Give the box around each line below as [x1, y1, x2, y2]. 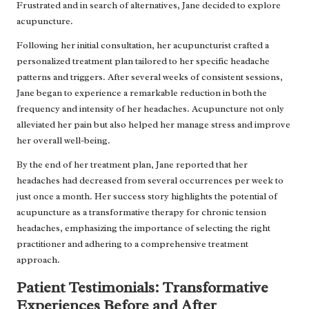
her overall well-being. [17, 134, 110, 146]
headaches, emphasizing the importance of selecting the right [17, 221, 270, 234]
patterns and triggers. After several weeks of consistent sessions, [17, 70, 283, 83]
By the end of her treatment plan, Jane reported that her [17, 158, 248, 170]
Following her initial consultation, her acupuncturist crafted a [17, 39, 269, 51]
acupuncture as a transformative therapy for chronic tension [17, 206, 266, 218]
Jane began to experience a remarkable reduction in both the [17, 86, 267, 99]
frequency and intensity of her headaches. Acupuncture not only [17, 102, 284, 114]
